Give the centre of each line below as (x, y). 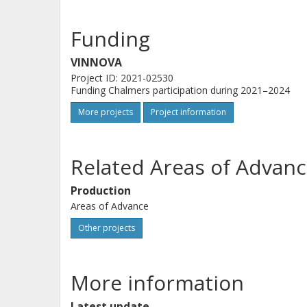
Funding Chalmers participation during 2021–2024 (180, 90)
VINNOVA (96, 62)
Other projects (107, 228)
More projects (106, 112)
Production (101, 191)
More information (157, 283)
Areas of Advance (110, 206)
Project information (188, 112)
